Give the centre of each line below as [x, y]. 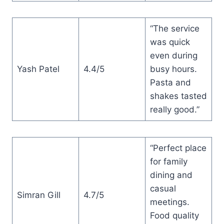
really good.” [174, 109]
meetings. [169, 202]
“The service [174, 28]
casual [163, 188]
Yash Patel [38, 69]
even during [173, 55]
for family [168, 161]
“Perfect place [178, 148]
